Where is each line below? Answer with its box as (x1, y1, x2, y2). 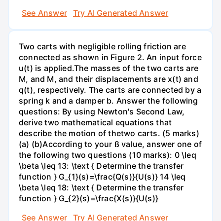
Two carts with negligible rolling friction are (19, 41, 186, 51)
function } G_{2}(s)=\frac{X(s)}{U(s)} (19, 193, 159, 203)
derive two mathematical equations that (19, 117, 172, 127)
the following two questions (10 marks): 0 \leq (19, 149, 196, 160)
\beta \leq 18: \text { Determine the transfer (19, 182, 184, 192)
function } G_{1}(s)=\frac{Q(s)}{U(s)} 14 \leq (19, 171, 186, 182)
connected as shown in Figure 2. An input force (19, 52, 202, 62)
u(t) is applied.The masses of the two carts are (19, 63, 198, 73)
